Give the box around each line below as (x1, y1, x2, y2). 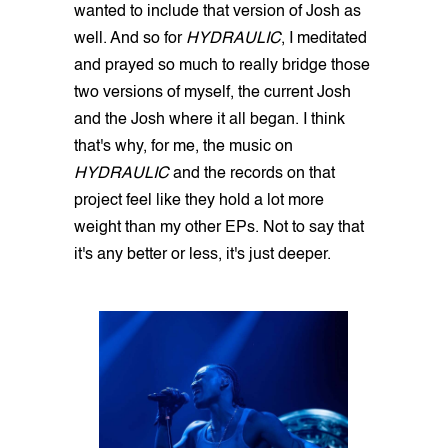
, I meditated (281, 30, 367, 47)
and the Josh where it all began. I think (74, 111, 345, 128)
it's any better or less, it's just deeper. (74, 246, 331, 263)
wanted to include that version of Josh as (74, 3, 361, 20)
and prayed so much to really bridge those (74, 57, 370, 74)
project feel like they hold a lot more (74, 192, 324, 209)
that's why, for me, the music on (74, 138, 293, 155)
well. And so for (74, 30, 186, 47)
